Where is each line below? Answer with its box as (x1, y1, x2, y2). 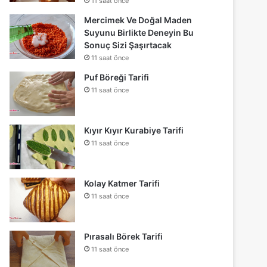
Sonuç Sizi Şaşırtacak (84, 39, 172, 50)
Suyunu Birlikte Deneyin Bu (84, 27, 194, 38)
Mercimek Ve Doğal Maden (84, 14, 193, 25)
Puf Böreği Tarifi (84, 72, 150, 82)
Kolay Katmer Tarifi (84, 178, 160, 188)
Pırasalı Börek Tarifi (84, 231, 163, 241)
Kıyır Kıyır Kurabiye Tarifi (84, 125, 184, 135)
